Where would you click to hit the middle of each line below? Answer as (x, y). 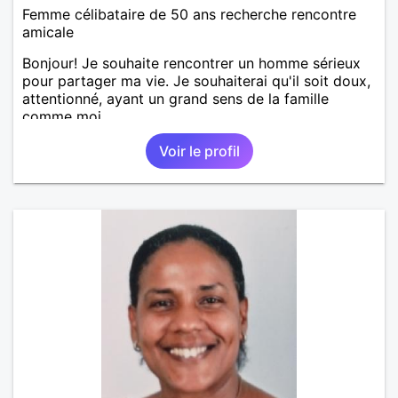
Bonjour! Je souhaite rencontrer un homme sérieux (191, 63)
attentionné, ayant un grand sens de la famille (175, 98)
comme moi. (64, 116)
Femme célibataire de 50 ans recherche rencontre (189, 14)
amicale (48, 32)
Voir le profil (199, 151)
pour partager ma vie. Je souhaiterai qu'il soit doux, (196, 80)
